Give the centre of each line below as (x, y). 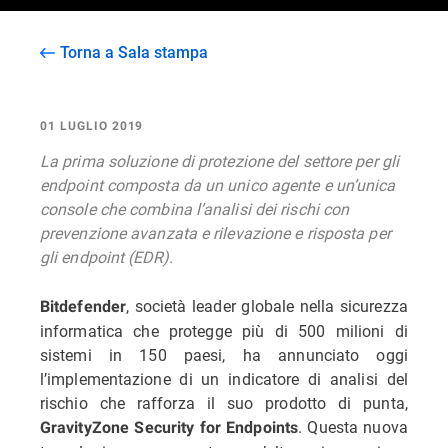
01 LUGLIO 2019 (92, 126)
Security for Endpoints (216, 427)
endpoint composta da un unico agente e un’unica (218, 184)
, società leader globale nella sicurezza (267, 305)
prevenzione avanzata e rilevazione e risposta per (215, 232)
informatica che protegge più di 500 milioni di (224, 330)
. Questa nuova (353, 426)
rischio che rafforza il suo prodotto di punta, (224, 402)
